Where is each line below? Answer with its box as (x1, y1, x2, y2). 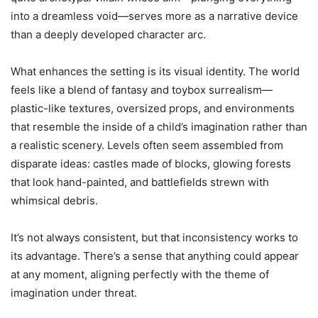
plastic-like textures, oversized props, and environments (11, 102, 295, 115)
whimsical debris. (11, 194, 98, 207)
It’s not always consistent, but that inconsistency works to (11, 231, 298, 244)
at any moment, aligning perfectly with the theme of (11, 268, 269, 281)
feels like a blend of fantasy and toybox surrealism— (11, 83, 273, 97)
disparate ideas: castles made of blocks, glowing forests (11, 157, 291, 170)
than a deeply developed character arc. (11, 28, 206, 41)
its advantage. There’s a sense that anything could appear (11, 249, 299, 263)
